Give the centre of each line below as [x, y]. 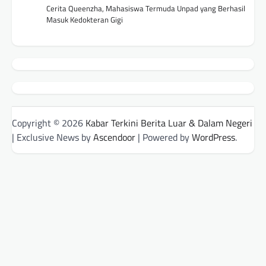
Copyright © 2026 [49, 123]
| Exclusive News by [53, 137]
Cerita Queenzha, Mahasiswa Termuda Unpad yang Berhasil [146, 8]
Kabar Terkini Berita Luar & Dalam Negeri [169, 123]
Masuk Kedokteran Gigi [85, 19]
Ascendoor [114, 137]
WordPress [213, 137]
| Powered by [164, 137]
